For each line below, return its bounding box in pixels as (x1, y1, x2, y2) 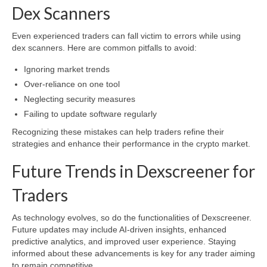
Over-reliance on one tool (24, 79, 120, 89)
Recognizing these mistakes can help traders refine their (12, 127, 224, 137)
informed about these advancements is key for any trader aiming (12, 249, 255, 259)
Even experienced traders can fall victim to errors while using (12, 31, 241, 41)
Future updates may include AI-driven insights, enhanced (12, 225, 226, 235)
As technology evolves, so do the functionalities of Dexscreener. (12, 213, 252, 223)
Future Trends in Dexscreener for (12, 161, 255, 182)
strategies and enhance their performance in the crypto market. (12, 139, 250, 149)
